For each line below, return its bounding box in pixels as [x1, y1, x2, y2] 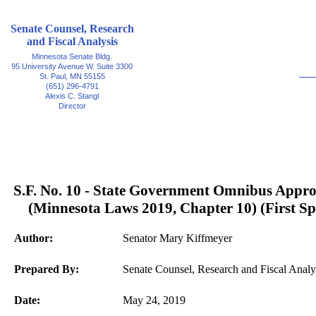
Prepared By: [14, 263, 79, 275]
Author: [14, 232, 53, 244]
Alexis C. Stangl [45, 92, 99, 100]
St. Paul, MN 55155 [39, 72, 105, 80]
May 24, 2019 [123, 294, 186, 306]
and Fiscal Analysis [26, 35, 118, 47]
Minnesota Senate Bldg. [32, 52, 112, 61]
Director [58, 102, 86, 110]
